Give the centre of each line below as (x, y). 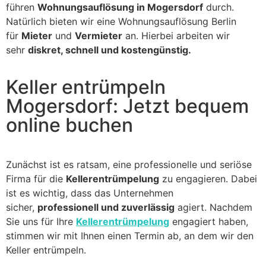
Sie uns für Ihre (41, 222)
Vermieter (99, 35)
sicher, (22, 208)
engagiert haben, (209, 222)
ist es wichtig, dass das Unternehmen (90, 193)
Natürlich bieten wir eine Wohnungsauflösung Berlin (121, 21)
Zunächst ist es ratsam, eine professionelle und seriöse (129, 165)
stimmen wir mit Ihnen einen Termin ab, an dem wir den (130, 236)
